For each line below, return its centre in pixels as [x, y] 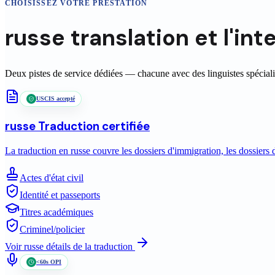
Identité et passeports [60, 195]
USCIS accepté [56, 99]
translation [130, 38]
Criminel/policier [52, 229]
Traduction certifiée [93, 126]
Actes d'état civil [52, 177]
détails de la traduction [89, 246]
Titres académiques [56, 212]
